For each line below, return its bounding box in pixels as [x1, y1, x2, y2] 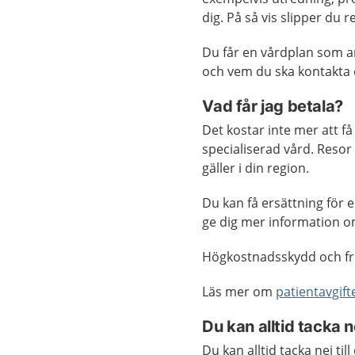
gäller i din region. [202, 159, 310, 177]
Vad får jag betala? [202, 97, 343, 116]
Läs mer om [202, 283, 277, 300]
